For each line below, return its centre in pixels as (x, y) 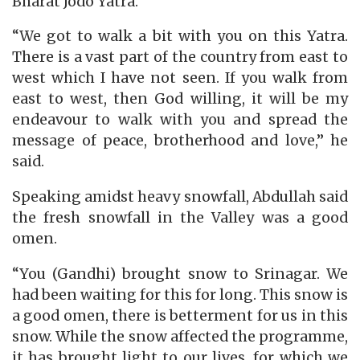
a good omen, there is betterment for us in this (180, 315)
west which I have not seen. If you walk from (180, 78)
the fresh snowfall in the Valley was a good (180, 217)
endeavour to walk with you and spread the (180, 120)
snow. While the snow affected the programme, (180, 336)
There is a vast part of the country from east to (180, 57)
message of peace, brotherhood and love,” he (180, 141)
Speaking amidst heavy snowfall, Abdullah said (180, 196)
